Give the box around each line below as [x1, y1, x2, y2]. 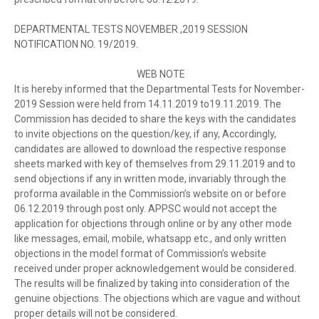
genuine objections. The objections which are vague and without [14, 293, 300, 304]
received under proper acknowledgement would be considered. [14, 263, 296, 274]
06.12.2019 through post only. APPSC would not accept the [14, 203, 277, 214]
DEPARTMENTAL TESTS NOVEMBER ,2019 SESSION [14, 23, 248, 35]
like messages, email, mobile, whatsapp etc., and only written [14, 233, 286, 244]
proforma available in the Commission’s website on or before [14, 188, 286, 199]
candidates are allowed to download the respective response [14, 143, 286, 155]
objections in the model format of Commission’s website [14, 248, 266, 259]
